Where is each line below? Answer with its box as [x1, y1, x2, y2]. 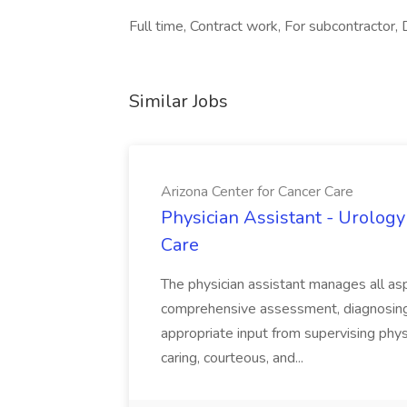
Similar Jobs [129, 89, 228, 114]
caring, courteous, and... [161, 348, 303, 368]
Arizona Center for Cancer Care [161, 182, 353, 202]
